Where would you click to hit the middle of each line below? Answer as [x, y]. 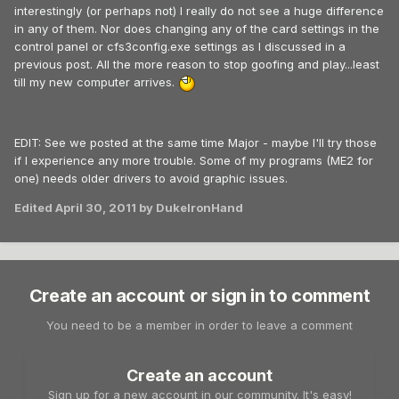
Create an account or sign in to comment [199, 296]
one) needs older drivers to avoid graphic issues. [151, 178]
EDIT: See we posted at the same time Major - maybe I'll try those [195, 142]
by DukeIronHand [190, 207]
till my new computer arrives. [96, 82]
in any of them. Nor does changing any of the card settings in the [197, 29]
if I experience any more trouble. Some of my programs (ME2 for [194, 160]
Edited [35, 207]
